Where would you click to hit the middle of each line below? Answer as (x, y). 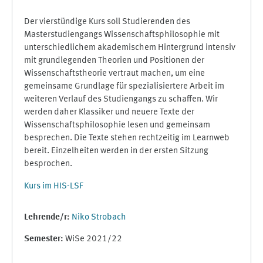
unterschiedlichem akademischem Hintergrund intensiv (130, 48)
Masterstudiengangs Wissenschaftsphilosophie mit (122, 35)
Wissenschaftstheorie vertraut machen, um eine (114, 74)
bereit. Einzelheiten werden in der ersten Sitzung (116, 151)
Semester (42, 239)
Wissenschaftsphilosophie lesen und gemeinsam (117, 125)
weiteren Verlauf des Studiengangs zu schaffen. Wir (121, 100)
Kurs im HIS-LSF (54, 186)
